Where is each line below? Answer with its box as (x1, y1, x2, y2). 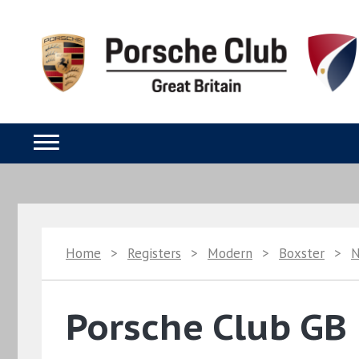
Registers (127, 244, 181, 262)
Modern (208, 244, 252, 262)
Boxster (279, 244, 325, 262)
